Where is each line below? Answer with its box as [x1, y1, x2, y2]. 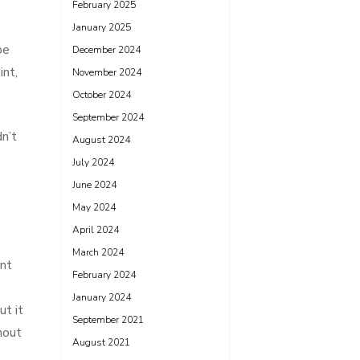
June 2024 [72, 178, 117, 191]
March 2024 [72, 246, 124, 259]
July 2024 [72, 156, 114, 169]
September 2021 [72, 313, 144, 326]
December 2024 [72, 43, 141, 56]
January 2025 [72, 21, 131, 34]
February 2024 [72, 268, 136, 281]
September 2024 [72, 111, 144, 124]
